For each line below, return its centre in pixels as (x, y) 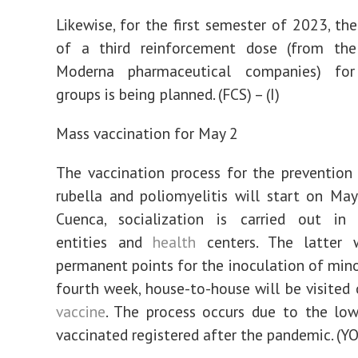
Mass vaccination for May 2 (147, 133)
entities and (105, 242)
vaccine (81, 311)
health (175, 242)
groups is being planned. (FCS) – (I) (168, 94)
